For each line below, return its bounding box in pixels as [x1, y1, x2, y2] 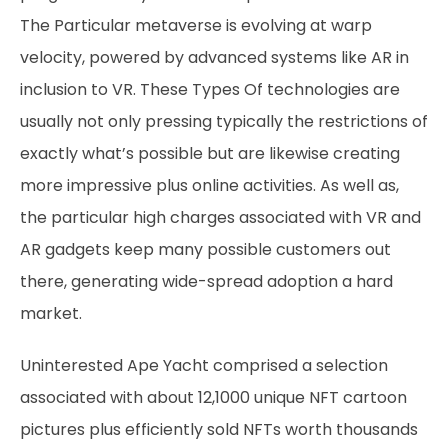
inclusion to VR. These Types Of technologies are [20, 78, 400, 101]
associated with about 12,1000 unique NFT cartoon [20, 386, 407, 409]
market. [20, 302, 82, 325]
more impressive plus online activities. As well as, [20, 174, 399, 197]
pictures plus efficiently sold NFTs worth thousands [20, 418, 418, 441]
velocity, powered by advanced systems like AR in [20, 46, 409, 69]
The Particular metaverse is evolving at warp [20, 14, 372, 37]
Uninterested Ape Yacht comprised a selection [20, 354, 388, 377]
